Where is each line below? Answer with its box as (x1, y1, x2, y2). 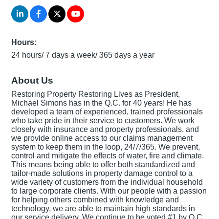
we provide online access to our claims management (11, 133, 193, 142)
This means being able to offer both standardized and (11, 160, 195, 169)
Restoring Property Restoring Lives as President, (11, 89, 180, 98)
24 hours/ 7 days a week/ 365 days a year (11, 50, 154, 59)
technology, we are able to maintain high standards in (11, 204, 195, 213)
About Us (11, 75, 53, 86)
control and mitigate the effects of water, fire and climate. (11, 151, 204, 160)
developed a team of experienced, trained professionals (11, 107, 203, 116)
